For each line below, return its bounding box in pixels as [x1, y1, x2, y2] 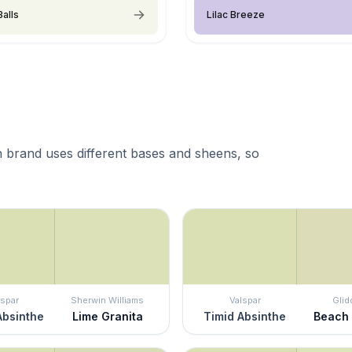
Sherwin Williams [71, 294, 144, 306]
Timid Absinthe [203, 309, 286, 323]
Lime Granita [71, 309, 143, 323]
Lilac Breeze [207, 8, 265, 20]
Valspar [229, 294, 261, 306]
